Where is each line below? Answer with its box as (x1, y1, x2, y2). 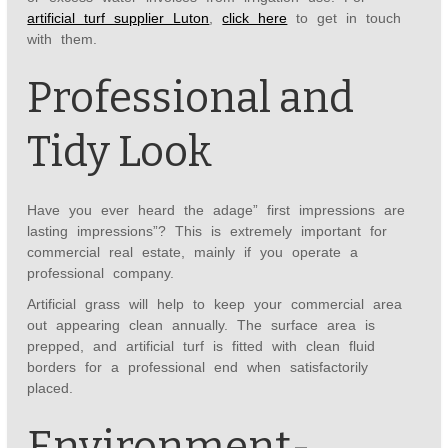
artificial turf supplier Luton (27, 10, 210, 27)
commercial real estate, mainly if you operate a (27, 244, 359, 261)
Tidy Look (27, 127, 213, 178)
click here (222, 10, 288, 27)
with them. (27, 31, 98, 48)
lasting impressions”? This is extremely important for (27, 223, 388, 240)
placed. (27, 380, 74, 397)
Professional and (27, 73, 355, 124)
